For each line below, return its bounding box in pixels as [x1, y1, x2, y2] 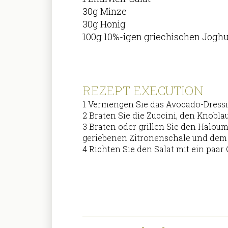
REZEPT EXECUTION [82, 82, 204, 99]
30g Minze [82, 5, 127, 18]
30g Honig [82, 18, 126, 31]
